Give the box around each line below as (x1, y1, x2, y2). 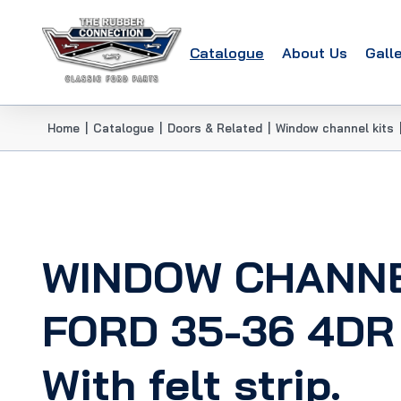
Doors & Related (167, 121, 262, 135)
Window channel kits (276, 121, 394, 135)
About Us (282, 43, 347, 62)
